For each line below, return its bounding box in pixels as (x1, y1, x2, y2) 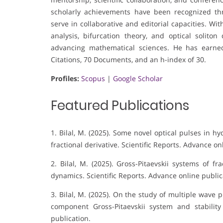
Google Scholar (113, 74, 163, 84)
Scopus (81, 74, 105, 84)
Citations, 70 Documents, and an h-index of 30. (51, 55, 206, 65)
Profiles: (51, 74, 79, 84)
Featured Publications (51, 97, 189, 115)
